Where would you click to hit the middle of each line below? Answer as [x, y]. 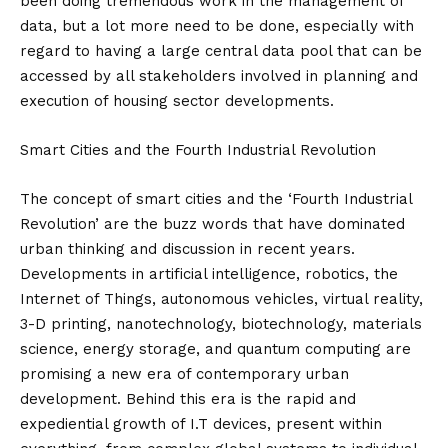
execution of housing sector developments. [177, 101]
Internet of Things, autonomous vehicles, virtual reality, [221, 299]
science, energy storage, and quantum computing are [215, 349]
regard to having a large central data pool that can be [221, 51]
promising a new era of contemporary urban [184, 374]
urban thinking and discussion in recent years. [187, 249]
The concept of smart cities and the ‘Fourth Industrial [216, 199]
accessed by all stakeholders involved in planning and [219, 76]
